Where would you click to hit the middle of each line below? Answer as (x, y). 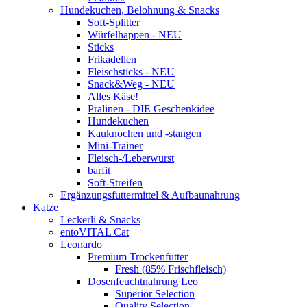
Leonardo (81, 245)
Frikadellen (112, 60)
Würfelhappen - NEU (135, 35)
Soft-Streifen (115, 183)
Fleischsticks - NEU (131, 72)
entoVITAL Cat (95, 232)
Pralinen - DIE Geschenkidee (151, 109)
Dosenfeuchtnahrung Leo (143, 282)
